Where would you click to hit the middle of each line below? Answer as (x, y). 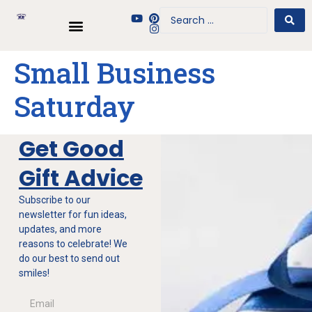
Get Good (71, 149)
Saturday (75, 106)
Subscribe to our (54, 200)
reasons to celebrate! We (73, 244)
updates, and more (60, 229)
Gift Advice (80, 178)
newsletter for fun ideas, (72, 214)
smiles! (34, 273)
